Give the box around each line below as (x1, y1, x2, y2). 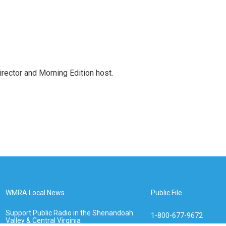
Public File (150, 189, 182, 197)
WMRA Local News (6, 189, 65, 197)
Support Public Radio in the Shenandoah (6, 209, 134, 217)
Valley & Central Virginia (6, 216, 81, 224)
